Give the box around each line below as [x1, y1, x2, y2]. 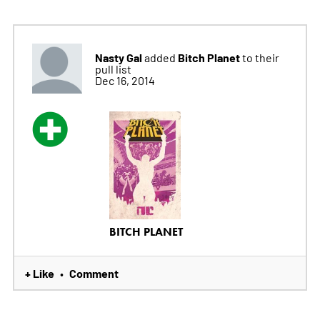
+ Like [24, 265, 54, 281]
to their [241, 49, 279, 64]
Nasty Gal [94, 49, 142, 65]
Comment [69, 265, 119, 281]
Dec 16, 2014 [94, 72, 155, 87]
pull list [94, 61, 131, 76]
